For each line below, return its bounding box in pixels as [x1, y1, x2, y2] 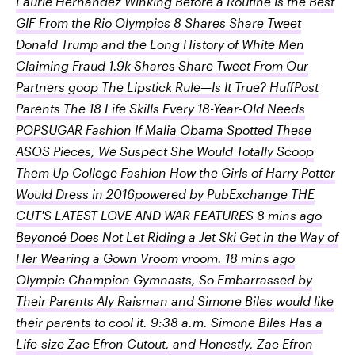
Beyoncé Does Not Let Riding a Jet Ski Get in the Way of [16, 229, 338, 244]
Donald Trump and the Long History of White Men [16, 36, 304, 52]
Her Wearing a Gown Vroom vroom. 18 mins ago [16, 250, 295, 265]
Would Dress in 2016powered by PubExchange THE [16, 186, 315, 201]
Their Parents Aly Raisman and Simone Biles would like [16, 293, 334, 308]
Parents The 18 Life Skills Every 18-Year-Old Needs [16, 101, 305, 116]
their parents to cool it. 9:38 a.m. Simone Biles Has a [16, 315, 323, 330]
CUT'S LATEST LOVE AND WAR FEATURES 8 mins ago [16, 208, 322, 223]
